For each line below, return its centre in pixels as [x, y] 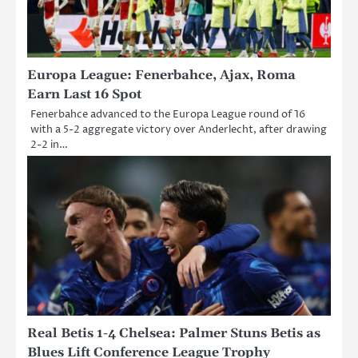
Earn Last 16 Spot [84, 95]
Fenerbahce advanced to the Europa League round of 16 [168, 115]
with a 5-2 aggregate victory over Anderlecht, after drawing [179, 130]
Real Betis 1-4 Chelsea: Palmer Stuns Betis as [174, 334]
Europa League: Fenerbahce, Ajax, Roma [161, 76]
